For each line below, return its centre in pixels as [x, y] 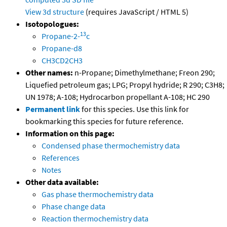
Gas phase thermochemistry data [98, 194]
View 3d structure [55, 12]
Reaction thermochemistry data [95, 219]
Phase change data [73, 206]
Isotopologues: [52, 24]
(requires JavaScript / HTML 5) [136, 12]
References [61, 158]
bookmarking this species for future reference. [104, 121]
